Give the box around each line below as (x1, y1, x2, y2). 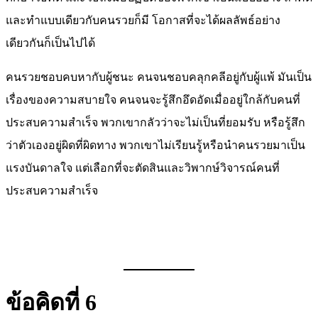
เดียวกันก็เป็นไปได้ (6, 36, 95, 49)
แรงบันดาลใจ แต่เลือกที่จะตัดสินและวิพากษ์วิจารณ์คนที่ (6, 161, 280, 174)
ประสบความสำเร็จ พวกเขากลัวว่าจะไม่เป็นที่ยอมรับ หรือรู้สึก (6, 116, 305, 128)
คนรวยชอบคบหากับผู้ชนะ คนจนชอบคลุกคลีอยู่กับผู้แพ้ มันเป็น (6, 70, 312, 83)
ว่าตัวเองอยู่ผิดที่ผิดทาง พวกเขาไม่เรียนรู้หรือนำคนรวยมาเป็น (6, 138, 305, 151)
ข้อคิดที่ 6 (6, 290, 97, 316)
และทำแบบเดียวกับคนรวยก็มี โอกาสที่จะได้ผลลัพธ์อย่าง (6, 13, 280, 26)
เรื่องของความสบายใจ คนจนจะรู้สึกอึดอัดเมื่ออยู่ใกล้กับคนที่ (6, 93, 300, 106)
